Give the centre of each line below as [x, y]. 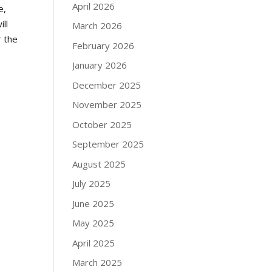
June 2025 [93, 203]
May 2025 [93, 223]
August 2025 [99, 164]
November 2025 [107, 104]
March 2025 [97, 262]
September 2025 [108, 144]
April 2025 [94, 243]
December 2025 [107, 85]
